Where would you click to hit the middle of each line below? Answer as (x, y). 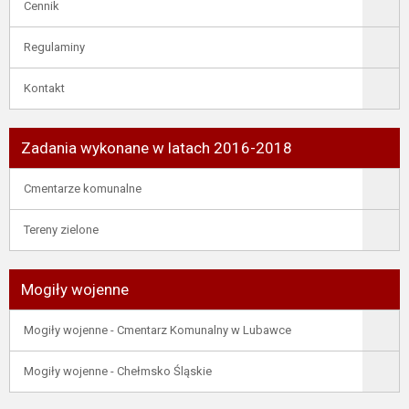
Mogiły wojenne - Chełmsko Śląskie (118, 371)
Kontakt (44, 88)
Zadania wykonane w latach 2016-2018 (157, 148)
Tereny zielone (61, 230)
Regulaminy (54, 47)
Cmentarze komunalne (83, 189)
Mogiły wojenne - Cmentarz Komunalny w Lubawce (157, 330)
